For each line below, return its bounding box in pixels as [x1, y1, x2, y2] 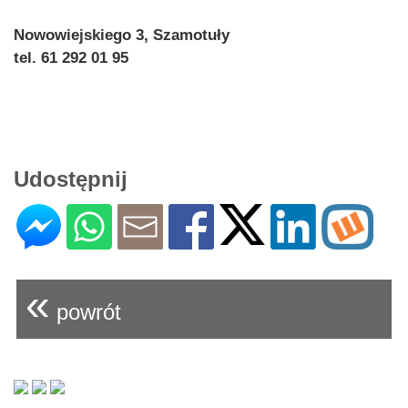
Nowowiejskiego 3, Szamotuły [14, 26, 229, 45]
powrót [50, 300, 121, 325]
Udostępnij [14, 167, 127, 192]
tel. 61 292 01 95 [14, 49, 128, 67]
